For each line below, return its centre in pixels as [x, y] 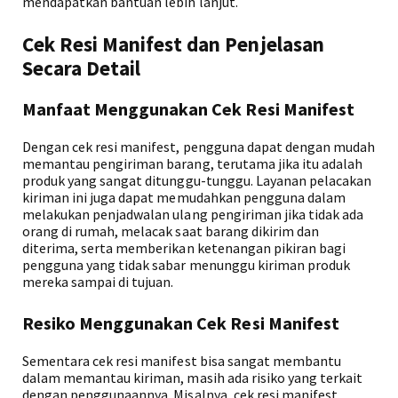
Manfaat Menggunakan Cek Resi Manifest [188, 109]
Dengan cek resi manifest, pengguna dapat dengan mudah [199, 147]
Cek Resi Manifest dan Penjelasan [173, 44]
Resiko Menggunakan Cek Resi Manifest [181, 323]
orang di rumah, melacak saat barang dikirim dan [171, 231]
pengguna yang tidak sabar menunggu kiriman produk [186, 265]
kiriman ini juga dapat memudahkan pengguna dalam [184, 197]
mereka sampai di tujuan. [98, 282]
